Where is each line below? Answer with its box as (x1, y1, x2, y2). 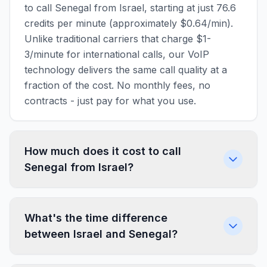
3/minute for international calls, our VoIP (24, 48, 209, 60)
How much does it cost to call (24, 145, 181, 157)
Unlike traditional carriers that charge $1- (24, 33, 211, 45)
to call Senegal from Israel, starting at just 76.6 (24, 2, 236, 14)
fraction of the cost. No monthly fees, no (24, 79, 210, 91)
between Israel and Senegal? (24, 228, 178, 240)
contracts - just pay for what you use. (24, 95, 196, 107)
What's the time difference (24, 212, 167, 224)
